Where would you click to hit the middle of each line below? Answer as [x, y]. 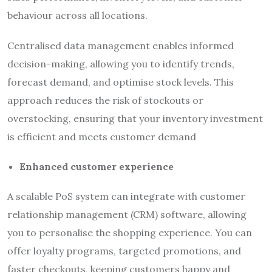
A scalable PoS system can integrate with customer [126, 196]
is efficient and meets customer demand [102, 136]
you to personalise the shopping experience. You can [130, 232]
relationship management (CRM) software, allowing [127, 214]
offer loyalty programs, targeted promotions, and [124, 250]
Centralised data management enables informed [121, 45]
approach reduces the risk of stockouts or [105, 100]
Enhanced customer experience [97, 166]
